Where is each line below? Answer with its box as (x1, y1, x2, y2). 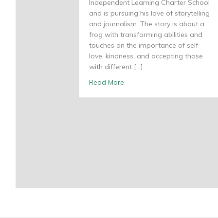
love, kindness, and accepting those (89, 51, 203, 60)
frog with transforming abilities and (89, 30, 202, 39)
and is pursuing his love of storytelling (89, 8, 210, 18)
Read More (89, 77, 124, 87)
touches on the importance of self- (89, 40, 201, 50)
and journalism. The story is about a (89, 19, 204, 28)
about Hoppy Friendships (124, 77, 204, 86)
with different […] (89, 62, 143, 71)
